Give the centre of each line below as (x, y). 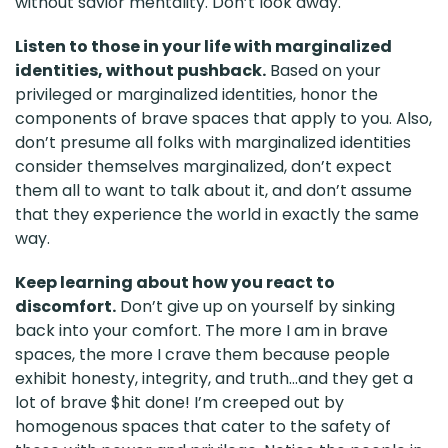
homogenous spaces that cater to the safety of (203, 426)
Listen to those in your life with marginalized (203, 46)
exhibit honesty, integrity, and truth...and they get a (214, 378)
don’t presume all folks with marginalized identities (213, 142)
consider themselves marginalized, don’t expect (203, 166)
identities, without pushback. (140, 70)
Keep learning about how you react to (175, 282)
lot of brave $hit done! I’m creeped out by (179, 402)
